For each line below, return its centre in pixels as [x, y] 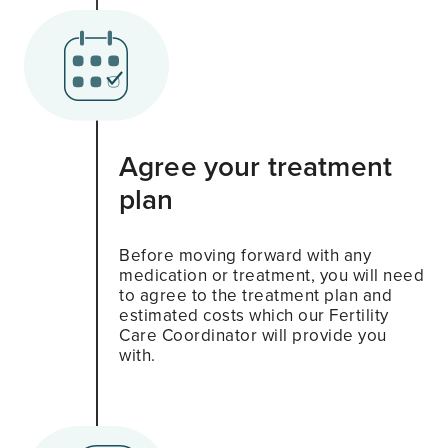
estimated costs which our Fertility [254, 315]
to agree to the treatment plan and [255, 295]
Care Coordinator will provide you [253, 335]
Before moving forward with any [245, 255]
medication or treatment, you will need [271, 275]
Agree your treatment [255, 166]
